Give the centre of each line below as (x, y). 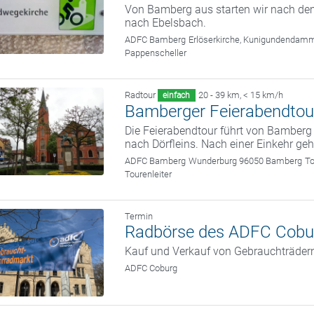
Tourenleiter (149, 174)
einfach (177, 95)
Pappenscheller (156, 53)
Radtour (141, 95)
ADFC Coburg (151, 268)
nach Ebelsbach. (166, 22)
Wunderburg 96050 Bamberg (246, 161)
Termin (139, 216)
